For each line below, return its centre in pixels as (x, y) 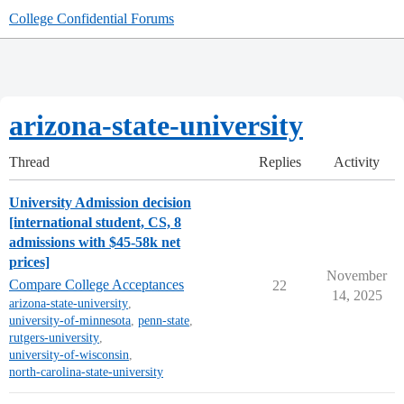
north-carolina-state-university (86, 372)
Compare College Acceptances (96, 285)
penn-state (164, 321)
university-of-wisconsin (69, 355)
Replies (280, 162)
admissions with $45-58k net (95, 242)
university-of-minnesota (70, 321)
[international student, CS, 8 (95, 222)
